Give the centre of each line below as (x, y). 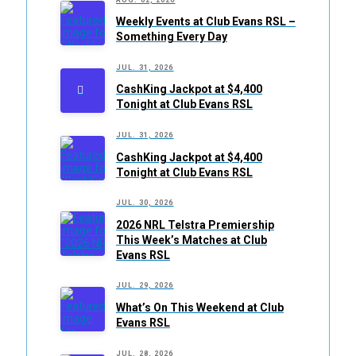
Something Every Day (171, 37)
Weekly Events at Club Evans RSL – (205, 22)
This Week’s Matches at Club (191, 240)
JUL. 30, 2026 (145, 203)
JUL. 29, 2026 (145, 286)
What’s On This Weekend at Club (199, 308)
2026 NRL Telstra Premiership (195, 224)
